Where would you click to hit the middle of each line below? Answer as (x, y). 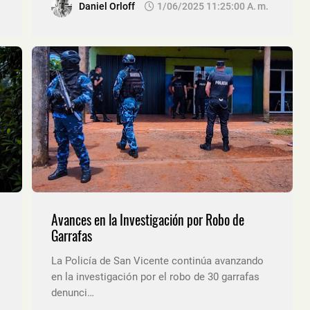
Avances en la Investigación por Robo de (148, 220)
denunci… (73, 293)
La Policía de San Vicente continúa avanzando (157, 261)
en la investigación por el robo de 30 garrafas (155, 277)
